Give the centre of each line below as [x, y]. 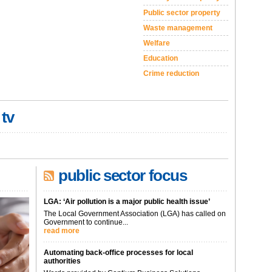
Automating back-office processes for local [118, 253]
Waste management [178, 28]
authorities [62, 261]
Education [161, 58]
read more [62, 231]
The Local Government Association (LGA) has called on [135, 214]
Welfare [157, 43]
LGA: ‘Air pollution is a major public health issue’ [127, 202]
